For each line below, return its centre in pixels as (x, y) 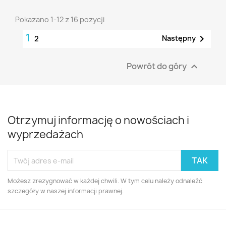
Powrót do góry (157, 66)
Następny (179, 38)
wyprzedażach (45, 135)
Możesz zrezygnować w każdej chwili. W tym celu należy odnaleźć (105, 181)
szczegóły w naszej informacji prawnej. (66, 191)
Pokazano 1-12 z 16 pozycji (60, 20)
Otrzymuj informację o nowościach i (98, 121)
